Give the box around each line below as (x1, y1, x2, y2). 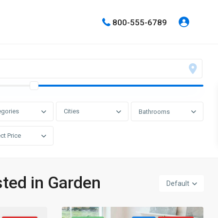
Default (166, 180, 189, 187)
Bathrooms (138, 108, 170, 115)
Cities (63, 108, 79, 115)
